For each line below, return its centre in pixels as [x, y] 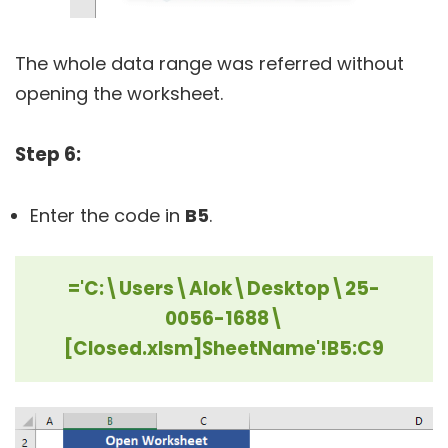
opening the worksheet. [119, 94]
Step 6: [48, 155]
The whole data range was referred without [209, 64]
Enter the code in [107, 216]
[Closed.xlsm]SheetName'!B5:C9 [224, 349]
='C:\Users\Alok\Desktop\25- [224, 289]
